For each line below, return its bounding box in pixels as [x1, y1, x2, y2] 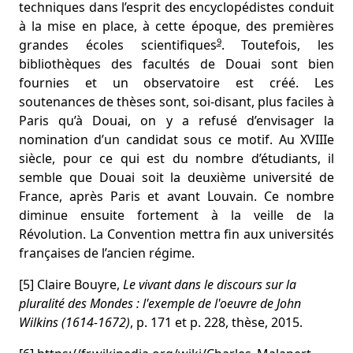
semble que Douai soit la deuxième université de [19, 169, 334, 186]
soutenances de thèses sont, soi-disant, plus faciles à [19, 93, 334, 110]
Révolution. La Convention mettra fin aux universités [19, 225, 334, 243]
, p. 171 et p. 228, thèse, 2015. [130, 314, 303, 331]
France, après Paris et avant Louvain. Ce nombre [19, 188, 334, 205]
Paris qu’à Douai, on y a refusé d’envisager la [19, 112, 334, 129]
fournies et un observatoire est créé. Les [19, 74, 334, 91]
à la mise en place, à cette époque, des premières [19, 17, 334, 35]
